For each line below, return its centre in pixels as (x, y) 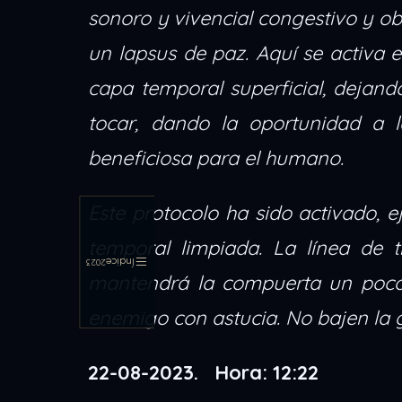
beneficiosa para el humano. (216, 158)
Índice (121, 262)
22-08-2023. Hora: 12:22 (204, 373)
